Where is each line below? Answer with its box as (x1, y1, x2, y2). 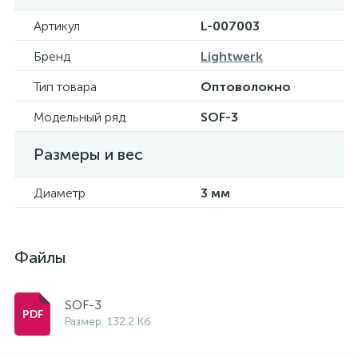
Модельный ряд (34, 109, 125, 125)
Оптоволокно (201, 79, 291, 94)
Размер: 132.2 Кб (65, 315, 151, 328)
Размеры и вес (34, 145, 143, 164)
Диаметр (34, 185, 86, 201)
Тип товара (34, 79, 97, 94)
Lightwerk (201, 49, 263, 64)
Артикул (34, 18, 80, 34)
